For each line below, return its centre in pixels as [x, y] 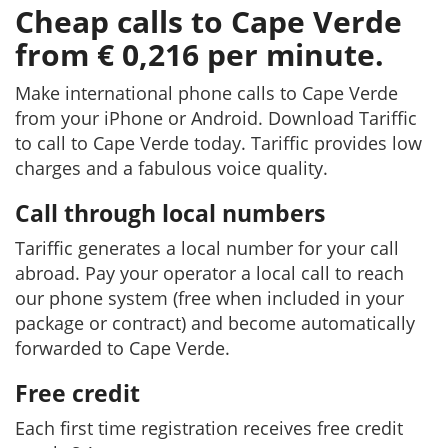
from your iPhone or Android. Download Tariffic [216, 118]
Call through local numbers [170, 213]
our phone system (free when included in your [209, 298]
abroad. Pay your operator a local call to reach [209, 273]
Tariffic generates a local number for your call [207, 248]
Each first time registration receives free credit [209, 428]
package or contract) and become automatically [215, 323]
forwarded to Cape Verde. [122, 348]
